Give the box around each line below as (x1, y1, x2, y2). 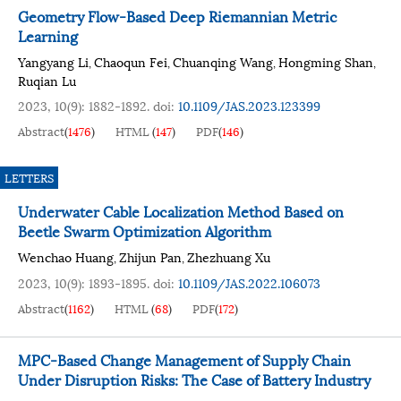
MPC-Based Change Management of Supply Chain (18, 348, 351, 371)
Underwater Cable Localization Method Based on (18, 200, 344, 222)
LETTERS (4, 168, 54, 186)
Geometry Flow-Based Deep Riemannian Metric (18, 4, 337, 27)
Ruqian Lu (18, 71, 76, 90)
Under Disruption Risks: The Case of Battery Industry (18, 368, 371, 390)
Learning (18, 24, 78, 47)
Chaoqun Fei (94, 52, 167, 71)
